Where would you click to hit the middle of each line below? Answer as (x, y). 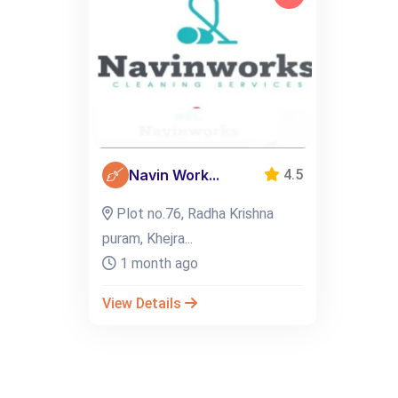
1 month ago (157, 263)
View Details (143, 303)
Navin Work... (174, 175)
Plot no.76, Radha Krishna (193, 214)
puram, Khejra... (147, 239)
